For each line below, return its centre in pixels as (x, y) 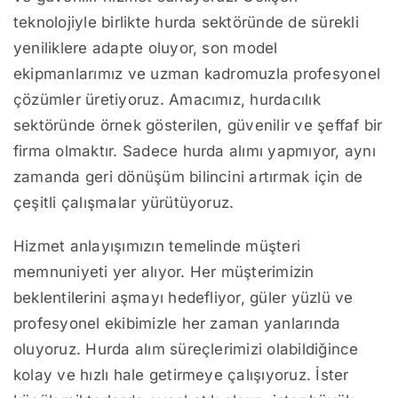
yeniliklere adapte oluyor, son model (146, 48)
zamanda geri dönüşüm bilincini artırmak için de (188, 177)
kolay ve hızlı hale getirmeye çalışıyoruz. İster (181, 375)
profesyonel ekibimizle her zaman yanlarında (177, 324)
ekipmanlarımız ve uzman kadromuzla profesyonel (197, 74)
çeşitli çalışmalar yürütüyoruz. (124, 203)
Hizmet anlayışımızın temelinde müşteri (157, 247)
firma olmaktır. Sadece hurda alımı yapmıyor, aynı (195, 151)
